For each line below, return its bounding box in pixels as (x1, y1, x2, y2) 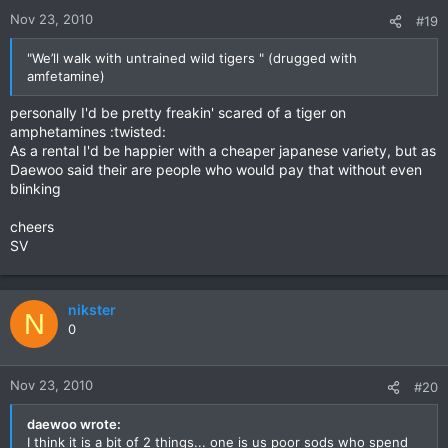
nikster (68, 301, 116, 318)
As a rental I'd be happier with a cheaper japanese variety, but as (10, 142, 436, 159)
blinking (10, 180, 61, 197)
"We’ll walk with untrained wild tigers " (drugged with (27, 50, 357, 66)
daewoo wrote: (27, 416, 121, 432)
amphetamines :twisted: (10, 123, 166, 140)
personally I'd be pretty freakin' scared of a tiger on (10, 104, 346, 121)
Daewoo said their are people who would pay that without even (10, 161, 422, 178)
